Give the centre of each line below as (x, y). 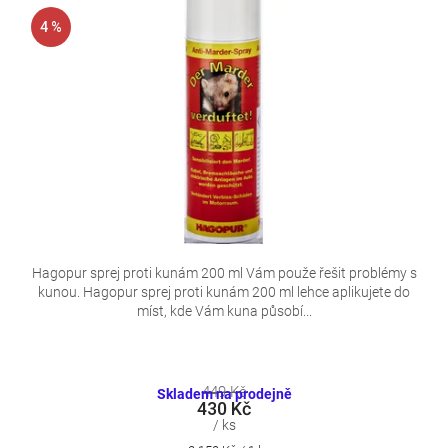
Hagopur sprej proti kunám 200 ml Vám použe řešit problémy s (224, 272)
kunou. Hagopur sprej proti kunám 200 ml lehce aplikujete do (224, 291)
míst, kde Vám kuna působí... (224, 310)
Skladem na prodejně (224, 394)
